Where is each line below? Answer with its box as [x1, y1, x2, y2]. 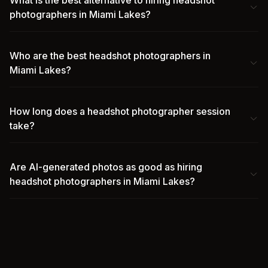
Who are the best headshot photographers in [10, 50, 211, 62]
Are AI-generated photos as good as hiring [10, 161, 202, 173]
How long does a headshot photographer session [10, 105, 230, 117]
